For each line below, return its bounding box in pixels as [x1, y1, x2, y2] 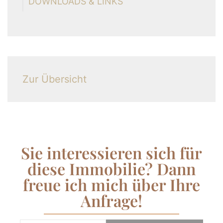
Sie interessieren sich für [21, 142, 202, 163]
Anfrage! [81, 190, 142, 211]
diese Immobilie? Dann [27, 158, 196, 179]
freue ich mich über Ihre [23, 174, 200, 195]
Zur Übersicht [22, 73, 87, 85]
